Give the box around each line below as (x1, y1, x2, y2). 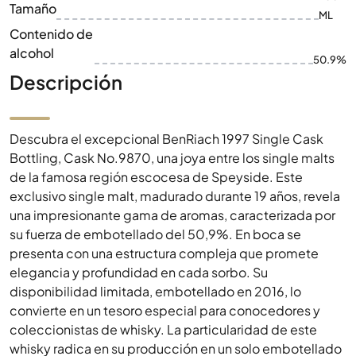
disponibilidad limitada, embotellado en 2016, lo (10, 283, 301, 300)
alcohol (10, 44, 54, 61)
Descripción (10, 70, 122, 94)
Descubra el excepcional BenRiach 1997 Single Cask (10, 130, 323, 147)
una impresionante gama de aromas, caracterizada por (10, 207, 335, 223)
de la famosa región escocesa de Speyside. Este (10, 168, 303, 185)
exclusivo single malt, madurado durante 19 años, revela (10, 188, 340, 204)
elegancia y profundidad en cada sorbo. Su (10, 264, 268, 281)
